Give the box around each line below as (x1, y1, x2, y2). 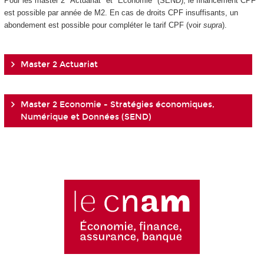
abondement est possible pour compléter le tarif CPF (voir (4, 20, 203, 29)
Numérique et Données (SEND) (20, 112, 151, 123)
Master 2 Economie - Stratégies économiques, (20, 100, 214, 110)
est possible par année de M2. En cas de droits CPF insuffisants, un (4, 8, 238, 17)
